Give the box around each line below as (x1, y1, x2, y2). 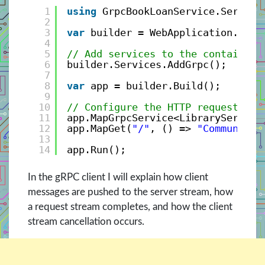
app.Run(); (66, 144, 126, 156)
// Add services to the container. (66, 48, 262, 60)
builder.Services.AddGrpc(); (66, 59, 227, 71)
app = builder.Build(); (90, 80, 221, 92)
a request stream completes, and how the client (28, 202, 232, 212)
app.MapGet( (66, 122, 132, 135)
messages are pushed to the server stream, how (28, 187, 233, 198)
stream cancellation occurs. (28, 216, 144, 227)
